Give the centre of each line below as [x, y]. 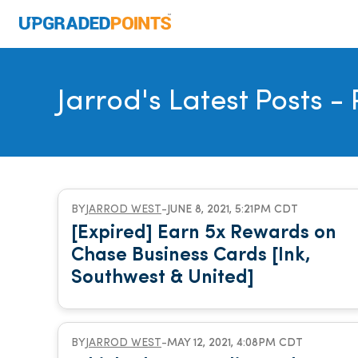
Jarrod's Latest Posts [190, 102]
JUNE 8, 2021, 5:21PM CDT [233, 210]
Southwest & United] [163, 278]
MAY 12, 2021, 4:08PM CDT [235, 343]
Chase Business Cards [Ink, [191, 256]
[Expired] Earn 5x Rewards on [204, 233]
